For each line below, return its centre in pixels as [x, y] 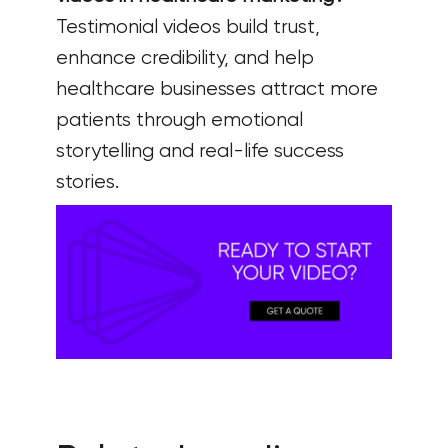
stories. [87, 183]
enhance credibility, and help [185, 59]
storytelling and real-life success [200, 152]
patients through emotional [179, 121]
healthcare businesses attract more [217, 90]
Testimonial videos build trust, [188, 28]
